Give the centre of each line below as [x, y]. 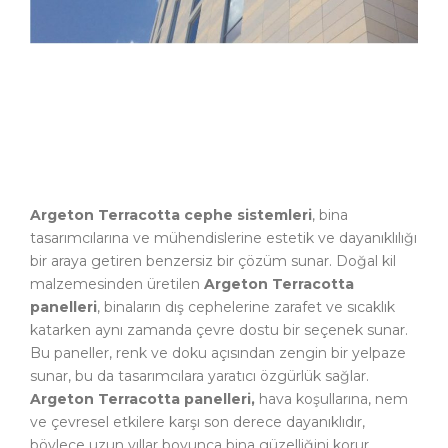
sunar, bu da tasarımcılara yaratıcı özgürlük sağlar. [199, 376]
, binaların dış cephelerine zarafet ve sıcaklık [246, 307]
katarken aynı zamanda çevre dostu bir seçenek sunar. [219, 330]
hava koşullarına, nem [331, 399]
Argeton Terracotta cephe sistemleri [171, 215]
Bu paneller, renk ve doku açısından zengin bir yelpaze [218, 353]
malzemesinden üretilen [117, 284]
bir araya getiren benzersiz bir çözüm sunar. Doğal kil [213, 261]
